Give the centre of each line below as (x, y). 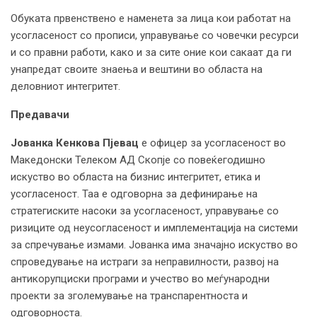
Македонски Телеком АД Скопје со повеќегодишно (138, 160)
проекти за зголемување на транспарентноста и (129, 295)
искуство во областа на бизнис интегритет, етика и (136, 177)
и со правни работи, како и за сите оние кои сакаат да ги (151, 52)
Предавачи (40, 114)
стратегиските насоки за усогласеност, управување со (145, 211)
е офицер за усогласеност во (212, 143)
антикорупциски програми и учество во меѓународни (140, 278)
